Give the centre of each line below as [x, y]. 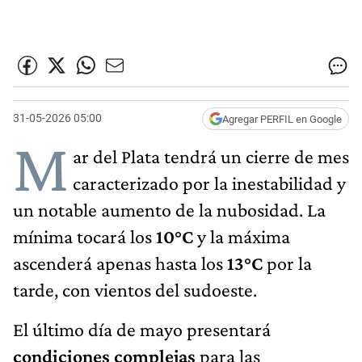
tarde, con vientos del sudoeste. [135, 289]
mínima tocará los [84, 236]
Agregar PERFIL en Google [282, 119]
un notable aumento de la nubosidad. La [169, 209]
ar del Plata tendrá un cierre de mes [211, 156]
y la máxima [242, 236]
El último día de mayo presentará [142, 329]
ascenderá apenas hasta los [118, 263]
